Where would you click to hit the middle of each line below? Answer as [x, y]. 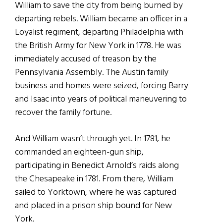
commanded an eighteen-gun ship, [79, 152]
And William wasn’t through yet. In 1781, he [93, 139]
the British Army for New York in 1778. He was [98, 46]
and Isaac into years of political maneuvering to [101, 99]
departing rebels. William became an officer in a [101, 19]
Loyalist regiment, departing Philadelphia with [99, 32]
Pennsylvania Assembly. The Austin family [92, 72]
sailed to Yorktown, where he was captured [96, 192]
